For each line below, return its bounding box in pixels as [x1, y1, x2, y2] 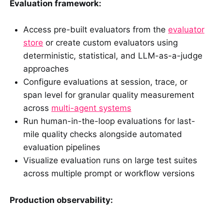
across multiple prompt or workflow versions [23, 169, 195, 179]
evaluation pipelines [23, 142, 100, 153]
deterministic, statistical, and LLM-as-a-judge [23, 51, 202, 61]
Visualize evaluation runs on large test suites [23, 155, 197, 166]
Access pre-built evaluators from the [23, 25, 168, 35]
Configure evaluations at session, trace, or [23, 77, 187, 87]
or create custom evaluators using [43, 38, 178, 48]
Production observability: [10, 195, 113, 205]
